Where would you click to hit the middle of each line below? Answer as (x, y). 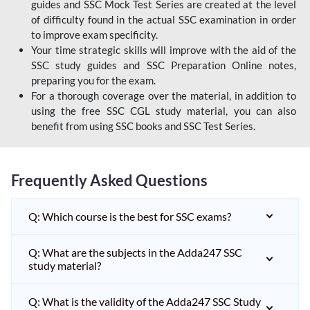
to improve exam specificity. (94, 34)
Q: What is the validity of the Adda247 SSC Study (145, 301)
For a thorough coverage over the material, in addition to (164, 95)
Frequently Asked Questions (109, 180)
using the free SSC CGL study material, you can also (164, 110)
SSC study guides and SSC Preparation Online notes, (164, 65)
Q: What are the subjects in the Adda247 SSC (135, 252)
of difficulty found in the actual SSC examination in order (164, 19)
